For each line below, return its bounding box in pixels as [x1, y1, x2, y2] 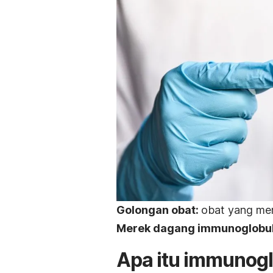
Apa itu [116, 247, 183, 272]
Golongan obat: [116, 203, 201, 216]
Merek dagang [116, 221, 197, 235]
